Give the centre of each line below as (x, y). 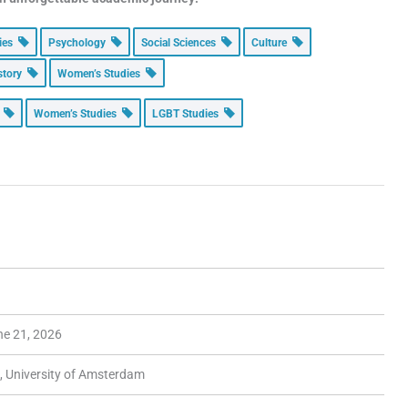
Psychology (80, 43)
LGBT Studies (189, 114)
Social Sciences (182, 43)
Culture (272, 43)
